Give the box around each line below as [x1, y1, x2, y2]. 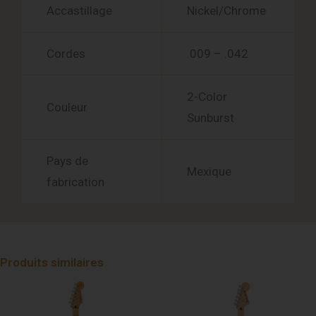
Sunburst [187, 111, 234, 126]
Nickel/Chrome [187, 4, 266, 18]
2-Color [187, 90, 227, 104]
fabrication [47, 175, 104, 190]
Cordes [47, 47, 85, 61]
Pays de [47, 154, 88, 169]
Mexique [187, 164, 231, 179]
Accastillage [47, 4, 112, 18]
